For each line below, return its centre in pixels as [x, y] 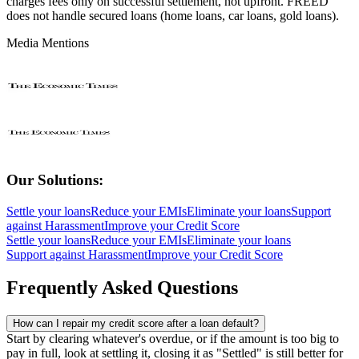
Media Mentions [48, 43]
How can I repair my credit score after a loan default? [136, 324]
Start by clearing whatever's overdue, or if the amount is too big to [173, 339]
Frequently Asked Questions [122, 288]
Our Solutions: [55, 179]
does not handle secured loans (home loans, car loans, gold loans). [173, 16]
